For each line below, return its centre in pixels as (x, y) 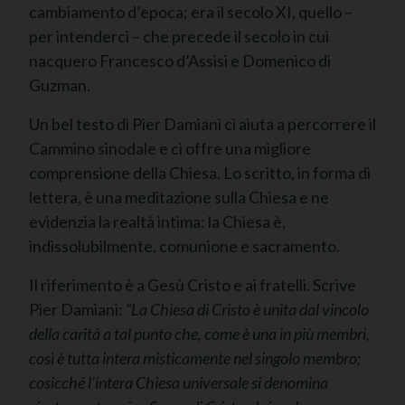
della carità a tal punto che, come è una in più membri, (199, 334)
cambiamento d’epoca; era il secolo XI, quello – (191, 12)
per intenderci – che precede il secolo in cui (179, 36)
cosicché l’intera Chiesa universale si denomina (179, 382)
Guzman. (60, 85)
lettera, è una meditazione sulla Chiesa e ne (179, 197)
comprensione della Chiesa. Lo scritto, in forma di (200, 173)
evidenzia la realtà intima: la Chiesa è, (157, 221)
